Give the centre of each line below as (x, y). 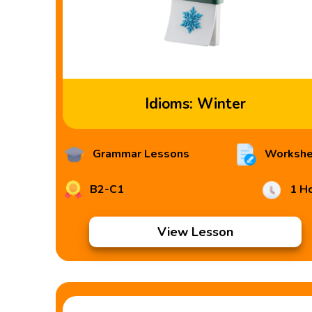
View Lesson (195, 232)
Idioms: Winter (195, 104)
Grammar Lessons (140, 154)
